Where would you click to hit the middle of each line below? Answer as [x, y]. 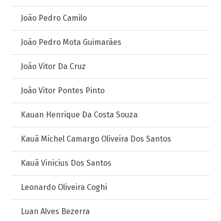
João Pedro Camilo [54, 18]
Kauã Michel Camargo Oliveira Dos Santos [96, 139]
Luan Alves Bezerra [55, 211]
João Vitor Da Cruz [54, 66]
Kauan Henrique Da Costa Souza [79, 115]
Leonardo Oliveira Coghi [64, 187]
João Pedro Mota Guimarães [71, 42]
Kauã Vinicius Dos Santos [66, 163]
